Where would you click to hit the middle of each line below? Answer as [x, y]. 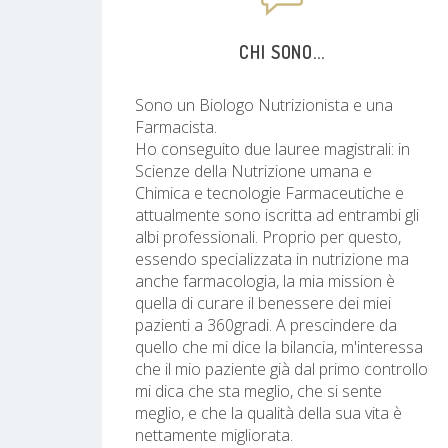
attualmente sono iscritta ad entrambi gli [277, 214]
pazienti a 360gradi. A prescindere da [266, 324]
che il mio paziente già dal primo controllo [281, 368]
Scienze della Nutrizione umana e [253, 170]
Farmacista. [176, 126]
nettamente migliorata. [214, 434]
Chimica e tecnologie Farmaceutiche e [269, 192]
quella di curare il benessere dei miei [263, 302]
